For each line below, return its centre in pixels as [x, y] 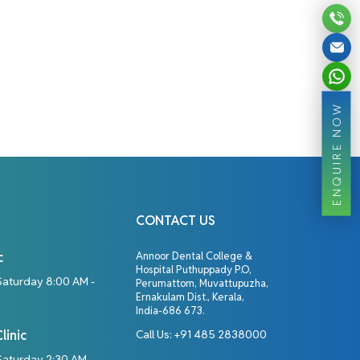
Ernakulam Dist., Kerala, [190, 297]
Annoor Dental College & [194, 256]
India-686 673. [170, 311]
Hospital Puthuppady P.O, [194, 270]
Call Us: [155, 335]
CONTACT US [176, 221]
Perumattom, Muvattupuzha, [202, 284]
